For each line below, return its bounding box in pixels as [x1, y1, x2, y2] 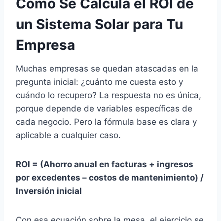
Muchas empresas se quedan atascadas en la [16, 64, 198, 74]
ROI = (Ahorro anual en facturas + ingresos [16, 159, 193, 169]
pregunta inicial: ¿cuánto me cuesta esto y [16, 77, 183, 87]
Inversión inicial [16, 186, 82, 196]
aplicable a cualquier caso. [16, 130, 121, 140]
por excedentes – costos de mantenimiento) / [16, 173, 204, 183]
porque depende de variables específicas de [16, 104, 192, 113]
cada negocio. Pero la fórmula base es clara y [16, 117, 197, 127]
